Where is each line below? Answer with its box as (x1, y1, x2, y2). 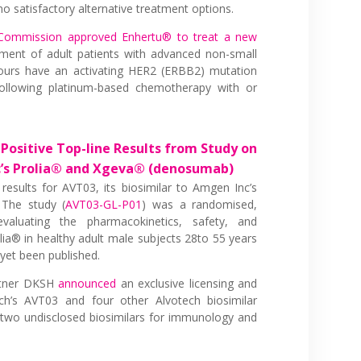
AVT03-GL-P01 (65, 196, 143, 212)
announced (58, 275, 117, 291)
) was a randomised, (142, 196, 258, 212)
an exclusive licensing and (116, 275, 258, 291)
